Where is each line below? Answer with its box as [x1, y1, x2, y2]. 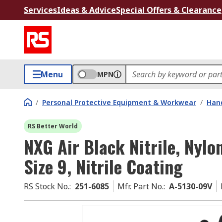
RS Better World [28, 122, 78, 130]
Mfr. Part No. [117, 181, 164, 192]
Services [24, 4, 57, 15]
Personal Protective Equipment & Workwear [42, 98, 196, 107]
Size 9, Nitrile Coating [24, 153, 183, 179]
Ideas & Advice [57, 4, 116, 15]
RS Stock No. [24, 181, 69, 192]
